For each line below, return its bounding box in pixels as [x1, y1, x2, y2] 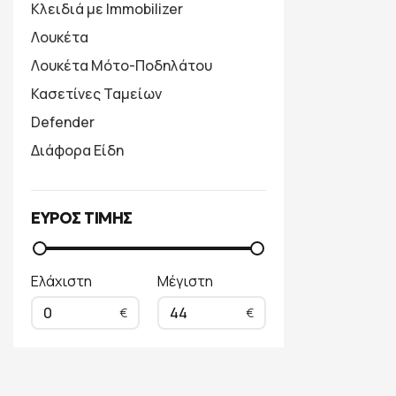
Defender [31, 112, 95, 132]
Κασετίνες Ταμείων [31, 84, 162, 103]
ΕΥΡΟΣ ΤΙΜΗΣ [31, 208, 133, 228]
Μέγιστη [157, 271, 213, 291]
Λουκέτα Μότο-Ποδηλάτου [31, 56, 212, 75]
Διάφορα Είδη [31, 141, 124, 160]
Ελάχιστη [31, 271, 92, 291]
